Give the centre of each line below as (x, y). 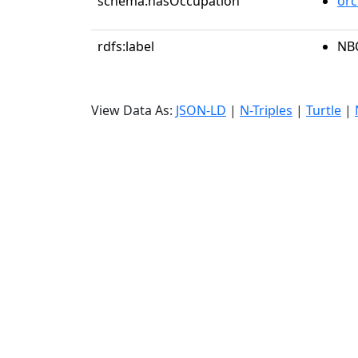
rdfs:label (126, 46)
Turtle (324, 110)
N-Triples (266, 110)
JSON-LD (201, 110)
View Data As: (133, 110)
